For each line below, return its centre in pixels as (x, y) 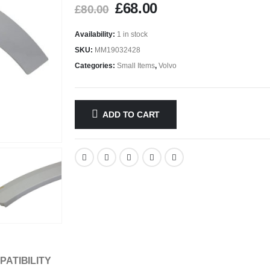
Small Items (136, 65)
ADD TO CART (131, 114)
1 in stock (132, 34)
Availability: (96, 34)
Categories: (96, 65)
